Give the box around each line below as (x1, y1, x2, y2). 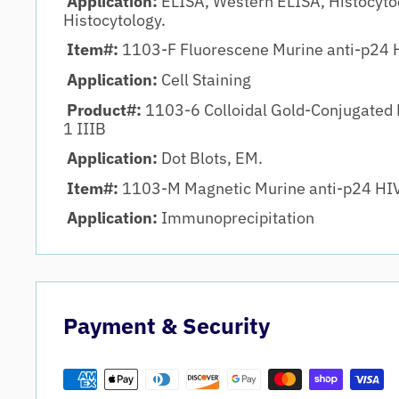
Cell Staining (158, 69, 251, 90)
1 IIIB (63, 118, 106, 139)
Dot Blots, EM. (161, 148, 263, 169)
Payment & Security (63, 311, 270, 341)
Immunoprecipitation (161, 208, 314, 229)
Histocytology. (63, 9, 166, 30)
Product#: (67, 99, 145, 120)
